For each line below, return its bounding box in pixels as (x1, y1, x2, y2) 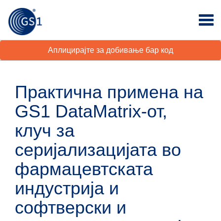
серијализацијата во (15, 140, 181, 160)
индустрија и (15, 178, 119, 198)
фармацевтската (15, 159, 153, 179)
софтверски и (15, 197, 126, 218)
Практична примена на (15, 82, 203, 102)
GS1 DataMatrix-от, (15, 101, 167, 121)
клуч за (15, 120, 74, 141)
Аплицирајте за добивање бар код (48, 46, 173, 54)
